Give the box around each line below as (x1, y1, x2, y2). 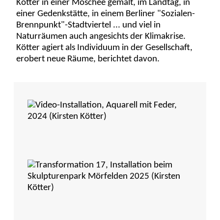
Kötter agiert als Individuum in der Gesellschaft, (16, 43, 193, 53)
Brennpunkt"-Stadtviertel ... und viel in (16, 21, 161, 30)
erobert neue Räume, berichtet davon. (16, 55, 160, 64)
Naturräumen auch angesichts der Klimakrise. (16, 32, 186, 42)
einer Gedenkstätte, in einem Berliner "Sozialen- (16, 9, 195, 19)
